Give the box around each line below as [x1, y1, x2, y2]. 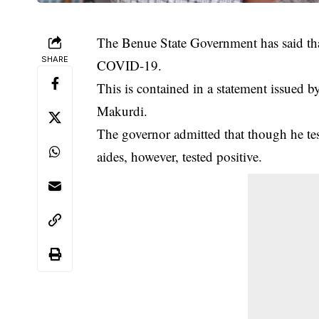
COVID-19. [97, 56, 162, 74]
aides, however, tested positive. [97, 147, 263, 165]
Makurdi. [97, 101, 148, 120]
